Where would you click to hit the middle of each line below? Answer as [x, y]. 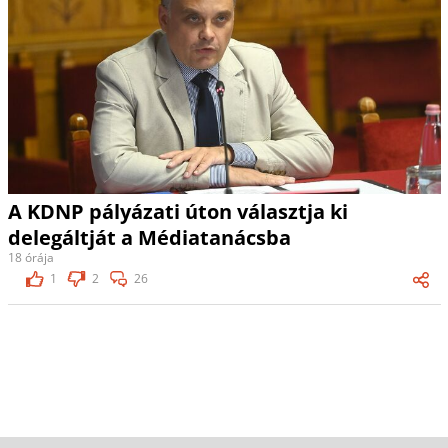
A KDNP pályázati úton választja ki [177, 212]
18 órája [30, 258]
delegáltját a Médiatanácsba [149, 238]
